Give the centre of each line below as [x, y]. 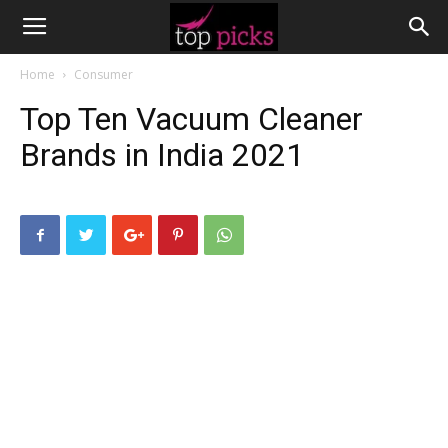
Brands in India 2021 [162, 155]
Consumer [103, 74]
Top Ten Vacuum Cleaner [191, 119]
